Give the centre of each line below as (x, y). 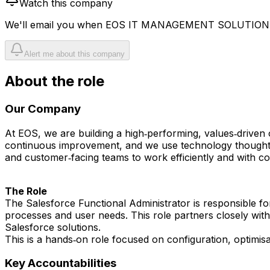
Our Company (43, 108)
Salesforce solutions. (53, 227)
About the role (55, 81)
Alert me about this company (74, 54)
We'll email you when (55, 25)
